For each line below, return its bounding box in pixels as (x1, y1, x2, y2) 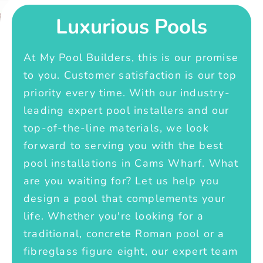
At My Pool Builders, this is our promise (23, 50, 239, 65)
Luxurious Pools (56, 12, 207, 41)
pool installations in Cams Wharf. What (23, 156, 239, 170)
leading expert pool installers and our (23, 103, 230, 117)
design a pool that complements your (23, 191, 226, 205)
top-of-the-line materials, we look (23, 120, 209, 135)
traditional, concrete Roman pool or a (23, 226, 225, 241)
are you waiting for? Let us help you (23, 173, 220, 188)
